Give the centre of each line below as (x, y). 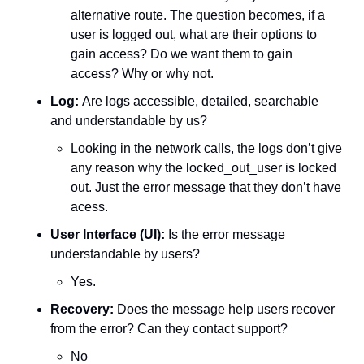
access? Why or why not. (144, 74)
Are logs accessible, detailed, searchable (200, 102)
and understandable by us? (129, 121)
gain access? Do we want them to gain (182, 54)
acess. (91, 207)
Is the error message (225, 235)
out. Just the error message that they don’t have (206, 188)
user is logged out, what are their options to (194, 35)
